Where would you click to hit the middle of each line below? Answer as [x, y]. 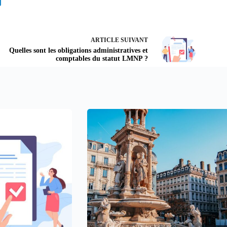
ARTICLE [105, 40]
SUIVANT [133, 40]
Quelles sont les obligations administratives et [78, 51]
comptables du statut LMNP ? [102, 59]
